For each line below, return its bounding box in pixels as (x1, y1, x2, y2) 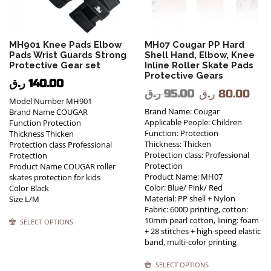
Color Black (9, 183, 49, 194)
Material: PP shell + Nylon (145, 193, 235, 204)
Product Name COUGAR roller (9, 161, 116, 172)
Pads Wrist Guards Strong (9, 50, 126, 60)
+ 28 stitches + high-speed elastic (145, 226, 261, 237)
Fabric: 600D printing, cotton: (145, 204, 248, 215)
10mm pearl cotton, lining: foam (145, 215, 259, 226)
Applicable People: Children (145, 117, 242, 128)
